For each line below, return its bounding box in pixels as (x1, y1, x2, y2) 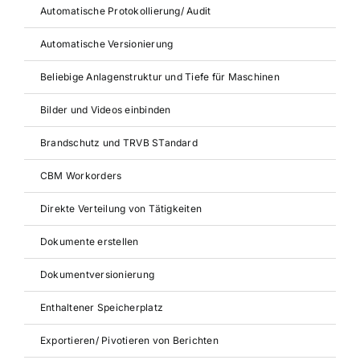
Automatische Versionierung (39, 38, 174, 50)
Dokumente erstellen (39, 235, 139, 247)
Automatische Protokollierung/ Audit (39, 5, 211, 17)
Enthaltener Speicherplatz (39, 301, 163, 313)
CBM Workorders (39, 170, 122, 182)
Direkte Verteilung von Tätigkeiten (39, 202, 202, 215)
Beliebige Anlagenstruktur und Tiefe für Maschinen (39, 71, 280, 83)
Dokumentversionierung (39, 268, 155, 280)
